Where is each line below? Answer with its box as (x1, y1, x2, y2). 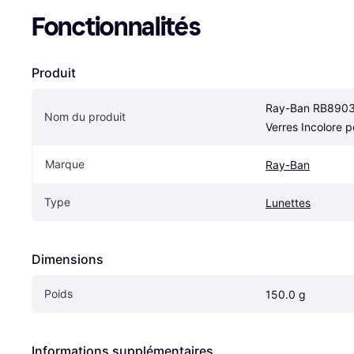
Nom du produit (44, 109, 126, 123)
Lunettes (265, 195, 311, 209)
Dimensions (32, 250, 104, 267)
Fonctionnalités (32, 11, 201, 42)
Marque (45, 156, 85, 171)
